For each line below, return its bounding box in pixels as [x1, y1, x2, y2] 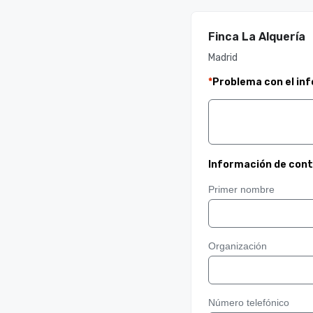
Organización [208, 240, 267, 252]
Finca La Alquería [208, 30, 305, 43]
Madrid [208, 52, 238, 64]
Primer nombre [208, 184, 275, 195]
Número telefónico [208, 297, 289, 308]
